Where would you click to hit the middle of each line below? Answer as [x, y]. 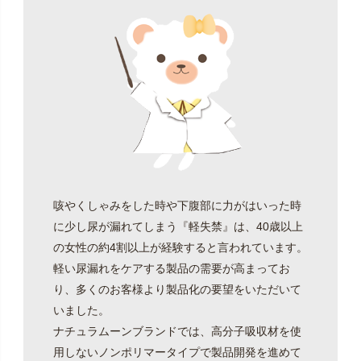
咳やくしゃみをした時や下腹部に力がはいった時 [177, 206]
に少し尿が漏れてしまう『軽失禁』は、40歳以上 [178, 227]
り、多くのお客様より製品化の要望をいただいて [177, 290]
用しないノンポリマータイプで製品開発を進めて [177, 353]
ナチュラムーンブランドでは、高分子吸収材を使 [177, 332]
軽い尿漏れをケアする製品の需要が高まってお [171, 269]
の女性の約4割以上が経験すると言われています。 [180, 248]
